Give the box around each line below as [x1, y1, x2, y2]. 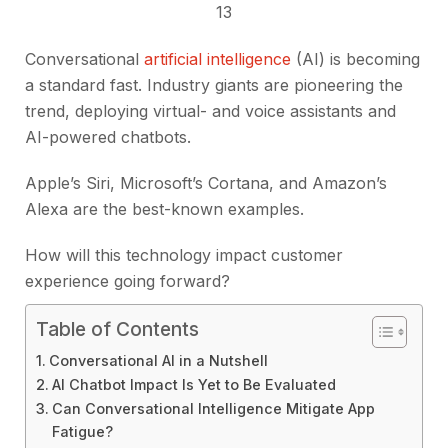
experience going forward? [25, 271, 230, 292]
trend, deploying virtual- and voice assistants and [25, 101, 396, 122]
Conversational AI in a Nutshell [48, 352, 268, 370]
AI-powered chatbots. [25, 127, 191, 148]
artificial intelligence [144, 49, 291, 70]
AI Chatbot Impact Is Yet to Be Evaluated [51, 376, 336, 394]
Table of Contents [36, 317, 199, 342]
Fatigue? [51, 423, 113, 441]
